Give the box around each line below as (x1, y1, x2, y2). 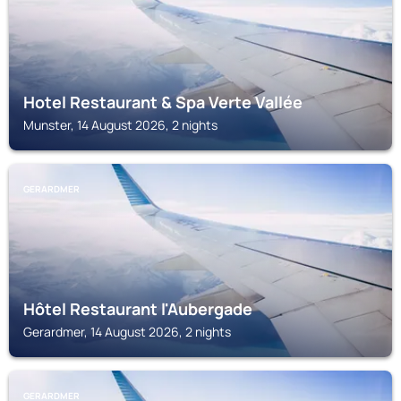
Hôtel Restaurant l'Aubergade (23, 298, 252, 320)
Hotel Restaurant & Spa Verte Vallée (23, 91, 303, 113)
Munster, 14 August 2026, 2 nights (23, 116, 218, 133)
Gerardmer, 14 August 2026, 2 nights (23, 323, 231, 340)
